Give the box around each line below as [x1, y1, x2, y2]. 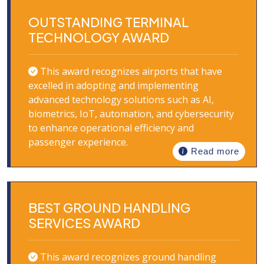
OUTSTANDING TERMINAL [28, 14, 189, 30]
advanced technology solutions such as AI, [28, 93, 214, 106]
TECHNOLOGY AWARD [28, 29, 169, 45]
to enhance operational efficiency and [28, 121, 194, 134]
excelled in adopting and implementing [28, 79, 199, 92]
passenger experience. [28, 136, 128, 148]
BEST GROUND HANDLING [28, 199, 190, 216]
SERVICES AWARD [28, 214, 140, 231]
